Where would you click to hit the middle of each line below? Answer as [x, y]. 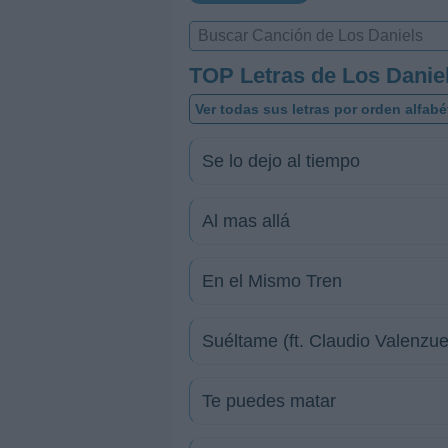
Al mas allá [246, 221]
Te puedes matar [269, 401]
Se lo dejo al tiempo [281, 161]
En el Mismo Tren [272, 281]
